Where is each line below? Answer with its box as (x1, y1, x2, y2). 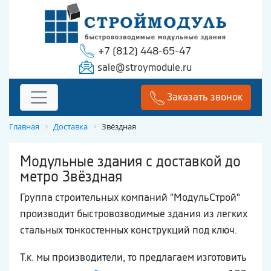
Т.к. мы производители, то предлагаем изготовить (20, 250, 247, 264)
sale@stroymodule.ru (97, 60, 192, 74)
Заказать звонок (166, 90, 243, 104)
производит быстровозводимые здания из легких (20, 207, 247, 221)
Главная (9, 121, 39, 132)
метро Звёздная (20, 167, 122, 186)
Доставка (53, 121, 88, 132)
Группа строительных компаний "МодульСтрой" (20, 191, 240, 204)
